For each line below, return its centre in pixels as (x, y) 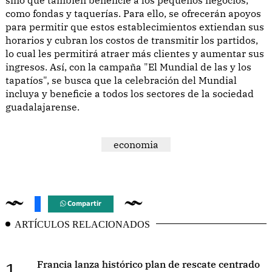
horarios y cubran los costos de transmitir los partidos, (132, 40)
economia (136, 144)
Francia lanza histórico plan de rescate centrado (148, 264)
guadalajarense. (42, 107)
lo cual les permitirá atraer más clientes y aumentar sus (135, 53)
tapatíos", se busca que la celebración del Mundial (121, 80)
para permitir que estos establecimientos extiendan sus (135, 26)
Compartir (83, 203)
